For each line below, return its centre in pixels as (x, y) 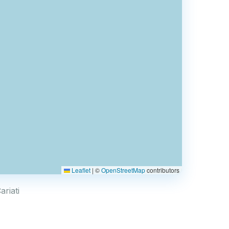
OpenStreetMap (123, 170)
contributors (162, 170)
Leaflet (80, 170)
